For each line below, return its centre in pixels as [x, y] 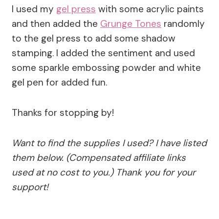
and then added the [56, 24]
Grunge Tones [131, 24]
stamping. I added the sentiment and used [103, 53]
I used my [34, 9]
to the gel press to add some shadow [94, 39]
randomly [183, 24]
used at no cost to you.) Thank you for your [104, 173]
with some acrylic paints [150, 9]
